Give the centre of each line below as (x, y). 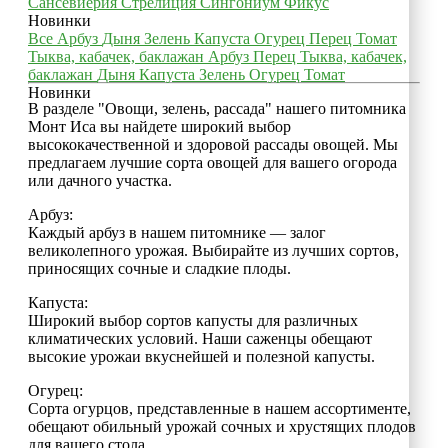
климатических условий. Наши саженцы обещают (200, 338)
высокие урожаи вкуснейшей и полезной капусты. (201, 356)
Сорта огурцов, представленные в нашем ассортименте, (219, 408)
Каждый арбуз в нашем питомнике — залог (177, 232)
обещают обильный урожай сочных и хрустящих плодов (222, 426)
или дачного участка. (100, 180)
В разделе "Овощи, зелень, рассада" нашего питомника (217, 108)
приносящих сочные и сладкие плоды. (159, 268)
